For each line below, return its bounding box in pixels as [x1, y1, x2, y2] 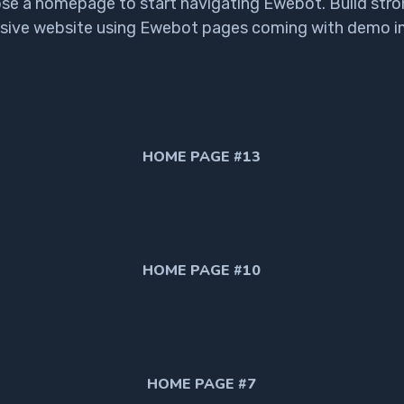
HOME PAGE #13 [142, 146, 262, 167]
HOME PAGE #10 [142, 260, 262, 280]
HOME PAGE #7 [147, 373, 257, 394]
